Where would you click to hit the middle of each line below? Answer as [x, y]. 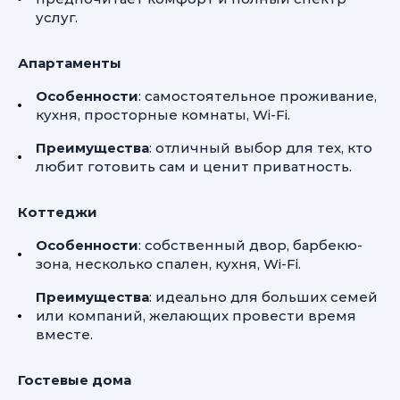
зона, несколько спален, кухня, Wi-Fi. [168, 264]
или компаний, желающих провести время [196, 316]
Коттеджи [58, 212]
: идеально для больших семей [263, 297]
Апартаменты [70, 63]
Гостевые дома [75, 380]
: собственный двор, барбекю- [250, 245]
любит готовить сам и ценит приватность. [194, 167]
